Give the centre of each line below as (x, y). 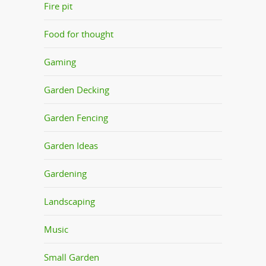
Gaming (60, 61)
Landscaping (69, 201)
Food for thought (79, 34)
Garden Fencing (76, 117)
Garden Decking (77, 89)
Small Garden (72, 257)
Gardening (65, 173)
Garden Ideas (71, 145)
